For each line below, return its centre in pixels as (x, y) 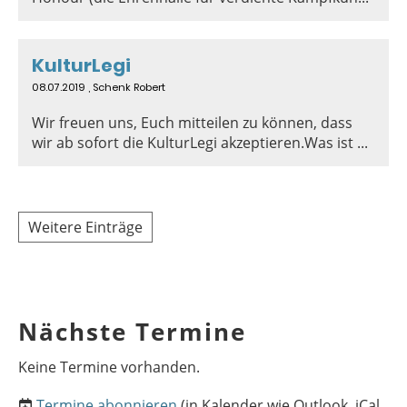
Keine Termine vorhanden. (109, 367)
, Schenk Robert (125, 87)
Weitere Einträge (85, 227)
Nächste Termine (132, 332)
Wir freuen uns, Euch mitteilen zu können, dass (192, 123)
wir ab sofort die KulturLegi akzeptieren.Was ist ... (200, 143)
